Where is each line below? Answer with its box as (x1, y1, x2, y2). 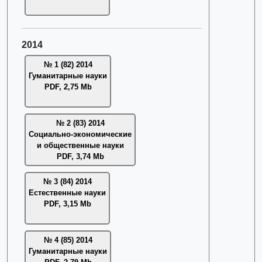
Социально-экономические (29, 130, 132, 139)
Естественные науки (29, 188, 106, 197)
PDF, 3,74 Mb (56, 152, 104, 161)
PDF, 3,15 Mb (43, 199, 91, 208)
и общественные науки (36, 141, 124, 150)
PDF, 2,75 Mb (44, 82, 92, 91)
